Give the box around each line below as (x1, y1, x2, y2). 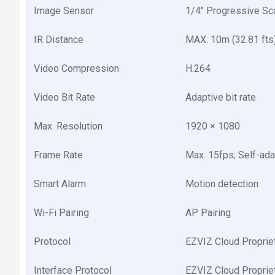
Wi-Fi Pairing (34, 207, 89, 219)
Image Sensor (34, 5, 94, 17)
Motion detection (185, 178, 258, 190)
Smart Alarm (34, 178, 86, 190)
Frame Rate (34, 149, 83, 161)
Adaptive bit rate (185, 91, 256, 103)
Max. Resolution (34, 120, 103, 132)
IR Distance (34, 34, 83, 45)
